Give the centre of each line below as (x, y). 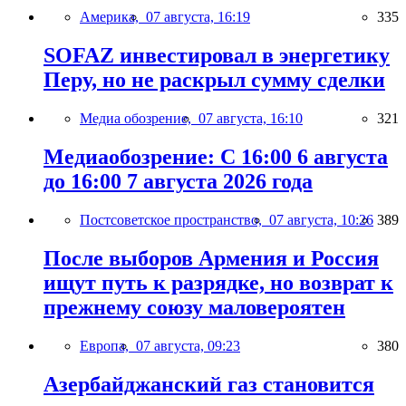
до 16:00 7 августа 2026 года (178, 181)
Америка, (113, 17)
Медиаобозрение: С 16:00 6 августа (216, 156)
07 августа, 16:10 (251, 119)
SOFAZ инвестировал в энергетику (217, 56)
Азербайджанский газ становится (209, 384)
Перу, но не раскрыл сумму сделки (214, 80)
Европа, (108, 345)
